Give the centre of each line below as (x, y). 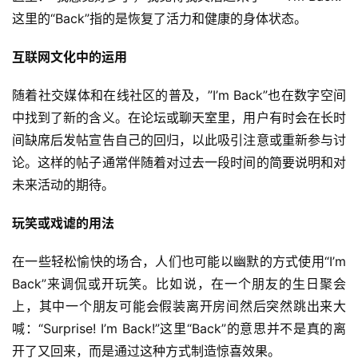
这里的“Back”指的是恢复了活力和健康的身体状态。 (159, 19)
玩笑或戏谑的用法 (63, 223)
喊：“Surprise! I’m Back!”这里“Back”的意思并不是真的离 (179, 329)
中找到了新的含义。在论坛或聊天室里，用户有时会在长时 (179, 118)
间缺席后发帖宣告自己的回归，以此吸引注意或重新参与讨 (179, 140)
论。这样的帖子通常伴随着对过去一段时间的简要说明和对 (179, 163)
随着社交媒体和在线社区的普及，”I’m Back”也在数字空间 (179, 95)
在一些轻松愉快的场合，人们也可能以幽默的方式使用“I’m (179, 262)
